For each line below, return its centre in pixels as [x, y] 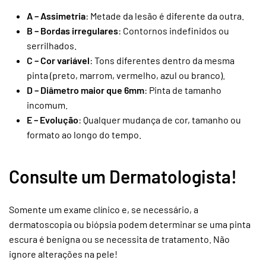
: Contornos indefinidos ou [174, 31]
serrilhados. [52, 45]
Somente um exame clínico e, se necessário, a [104, 209]
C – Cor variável [58, 60]
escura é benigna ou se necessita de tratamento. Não [119, 239]
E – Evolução [53, 120]
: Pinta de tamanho [183, 90]
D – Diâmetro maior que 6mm [85, 90]
